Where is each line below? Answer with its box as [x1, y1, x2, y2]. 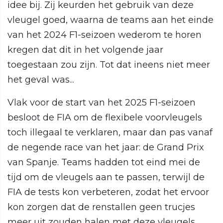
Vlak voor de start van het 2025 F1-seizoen [7, 97, 196, 109]
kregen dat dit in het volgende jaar [7, 44, 163, 56]
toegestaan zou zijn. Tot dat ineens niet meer [7, 59, 210, 71]
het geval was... [7, 74, 74, 86]
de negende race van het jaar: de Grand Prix [7, 142, 204, 153]
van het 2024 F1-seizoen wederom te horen [7, 29, 202, 41]
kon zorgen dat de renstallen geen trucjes [7, 202, 195, 213]
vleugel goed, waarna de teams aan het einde [7, 14, 214, 26]
